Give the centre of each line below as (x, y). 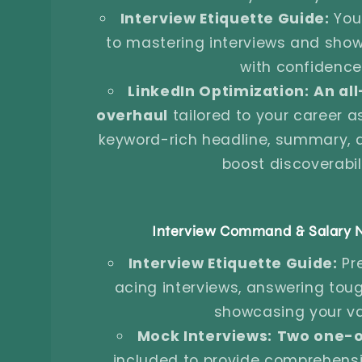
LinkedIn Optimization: (219, 91)
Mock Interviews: (205, 336)
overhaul (132, 115)
